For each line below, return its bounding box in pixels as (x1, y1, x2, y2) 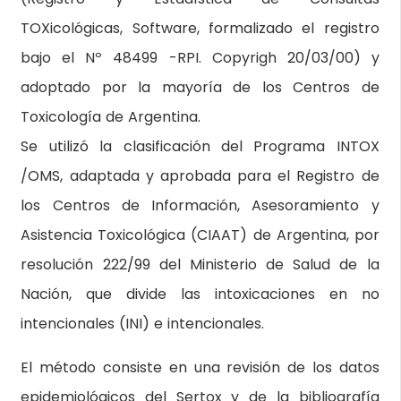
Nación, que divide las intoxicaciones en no (21, 284, 380, 304)
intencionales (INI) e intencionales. (21, 313, 265, 334)
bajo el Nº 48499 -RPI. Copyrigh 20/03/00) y (21, 47, 380, 68)
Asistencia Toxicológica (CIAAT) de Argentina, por (21, 225, 380, 245)
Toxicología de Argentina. (21, 107, 201, 127)
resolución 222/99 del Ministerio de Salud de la (21, 254, 380, 275)
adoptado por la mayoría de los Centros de (21, 77, 380, 98)
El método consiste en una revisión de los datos (21, 357, 380, 378)
